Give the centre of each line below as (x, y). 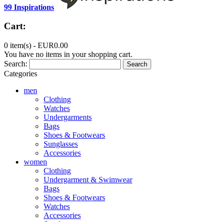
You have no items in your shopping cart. (68, 55)
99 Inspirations (29, 7)
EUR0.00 (53, 46)
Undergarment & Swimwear (88, 180)
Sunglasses (61, 144)
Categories (21, 74)
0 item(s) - (21, 46)
